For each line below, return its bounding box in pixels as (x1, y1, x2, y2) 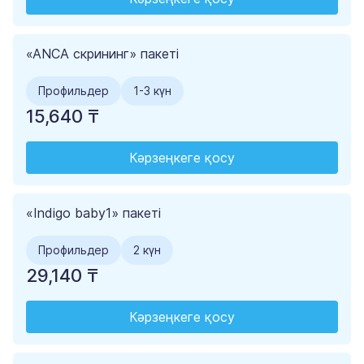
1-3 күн (133, 84, 171, 98)
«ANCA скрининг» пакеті (26, 45, 179, 63)
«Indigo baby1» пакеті (26, 205, 161, 222)
